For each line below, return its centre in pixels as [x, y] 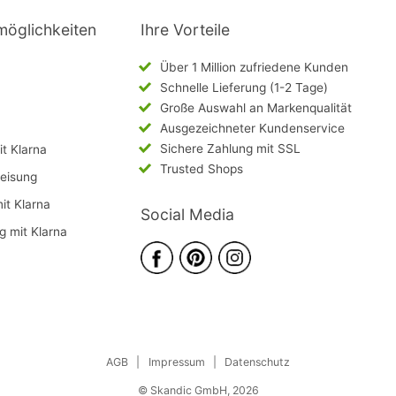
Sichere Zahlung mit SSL [230, 148]
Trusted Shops [202, 168]
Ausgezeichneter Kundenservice [252, 128]
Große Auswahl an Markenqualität [256, 107]
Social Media [187, 215]
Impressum [176, 362]
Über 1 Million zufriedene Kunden [254, 67]
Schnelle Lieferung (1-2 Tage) [244, 87]
